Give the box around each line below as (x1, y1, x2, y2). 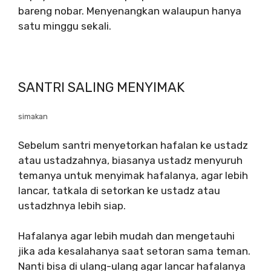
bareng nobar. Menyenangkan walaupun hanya (18, 5, 241, 18)
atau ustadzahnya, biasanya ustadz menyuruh (18, 154, 243, 166)
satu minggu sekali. (18, 20, 111, 33)
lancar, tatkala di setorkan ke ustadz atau (18, 184, 220, 197)
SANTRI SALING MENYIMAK (18, 79, 184, 96)
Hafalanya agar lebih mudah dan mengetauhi (18, 230, 235, 243)
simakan (18, 112, 48, 122)
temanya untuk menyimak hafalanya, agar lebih (18, 169, 248, 181)
